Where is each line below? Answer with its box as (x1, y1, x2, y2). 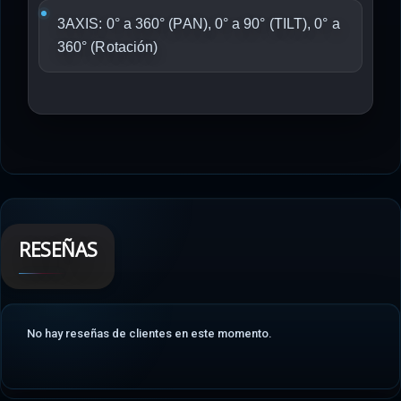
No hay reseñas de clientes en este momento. (27, 327, 272, 340)
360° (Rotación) (57, 39, 158, 55)
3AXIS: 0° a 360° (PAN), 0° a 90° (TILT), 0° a (57, 16, 340, 31)
